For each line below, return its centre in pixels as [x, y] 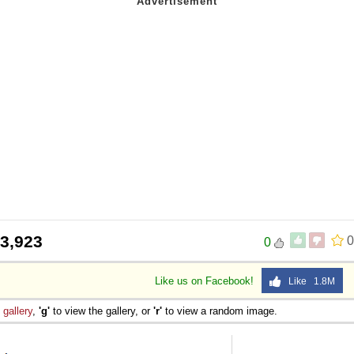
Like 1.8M [308, 281]
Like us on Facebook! [206, 281]
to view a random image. [220, 311]
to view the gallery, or [102, 311]
